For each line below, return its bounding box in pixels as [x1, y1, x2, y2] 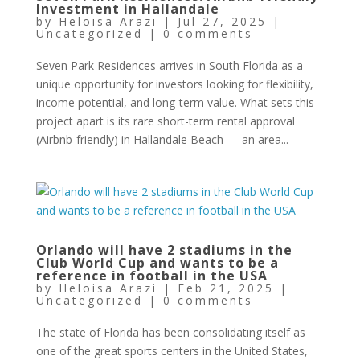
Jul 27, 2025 [177, 14, 267, 29]
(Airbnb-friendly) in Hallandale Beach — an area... [35, 132, 288, 147]
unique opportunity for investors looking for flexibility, [35, 76, 313, 92]
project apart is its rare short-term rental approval [35, 113, 295, 129]
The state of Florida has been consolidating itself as [35, 325, 305, 340]
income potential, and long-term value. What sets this [35, 95, 314, 110]
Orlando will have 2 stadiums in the [35, 241, 292, 259]
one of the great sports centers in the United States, [35, 343, 308, 358]
